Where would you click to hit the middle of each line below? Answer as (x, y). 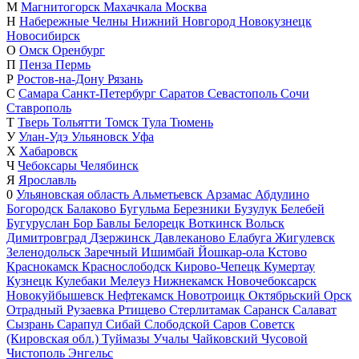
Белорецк (161, 223)
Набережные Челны (75, 21)
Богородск (36, 208)
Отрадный (36, 309)
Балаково (93, 208)
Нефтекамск (142, 295)
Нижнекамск (190, 280)
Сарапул (81, 324)
